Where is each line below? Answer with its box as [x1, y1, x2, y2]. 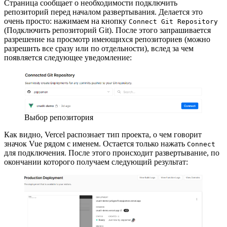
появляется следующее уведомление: [4, 53, 132, 62]
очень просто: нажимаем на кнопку [4, 17, 129, 26]
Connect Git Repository [129, 18, 218, 26]
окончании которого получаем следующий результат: [4, 158, 190, 167]
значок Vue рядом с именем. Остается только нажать [4, 139, 187, 148]
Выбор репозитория [24, 113, 93, 122]
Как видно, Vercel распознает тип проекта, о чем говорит [4, 130, 202, 139]
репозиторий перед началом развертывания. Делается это [4, 8, 203, 17]
